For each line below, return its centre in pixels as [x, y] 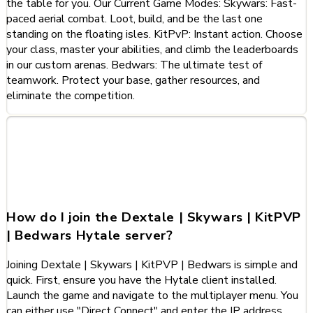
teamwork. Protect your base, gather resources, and [133, 80]
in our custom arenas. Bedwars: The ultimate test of [134, 65]
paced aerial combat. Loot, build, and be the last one [134, 19]
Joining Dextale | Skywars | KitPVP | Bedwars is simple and [152, 265]
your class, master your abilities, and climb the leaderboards [152, 49]
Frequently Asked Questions [147, 142]
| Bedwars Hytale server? [90, 235]
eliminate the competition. [71, 95]
